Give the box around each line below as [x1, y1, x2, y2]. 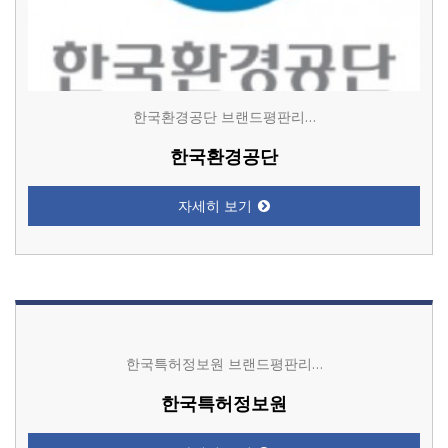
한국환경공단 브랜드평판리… [132, 107, 316, 127]
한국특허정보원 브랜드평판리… [125, 354, 323, 374]
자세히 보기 [178, 196, 252, 216]
